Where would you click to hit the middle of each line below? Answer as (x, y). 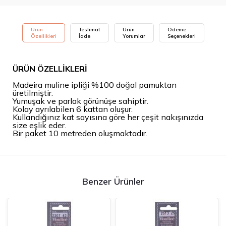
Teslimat (89, 30)
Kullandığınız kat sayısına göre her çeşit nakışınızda (108, 117)
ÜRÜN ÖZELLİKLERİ (50, 69)
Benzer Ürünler (113, 182)
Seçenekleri (181, 36)
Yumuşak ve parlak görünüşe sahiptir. (80, 101)
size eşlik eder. (39, 125)
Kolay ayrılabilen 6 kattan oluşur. (73, 109)
